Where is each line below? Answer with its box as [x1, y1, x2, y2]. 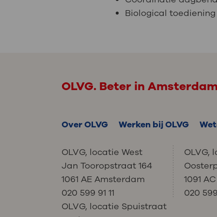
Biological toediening [125, 7, 216, 19]
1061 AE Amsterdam [62, 173, 145, 185]
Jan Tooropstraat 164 [62, 160, 153, 171]
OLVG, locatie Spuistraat [62, 201, 167, 212]
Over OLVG [62, 119, 108, 130]
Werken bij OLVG [119, 119, 189, 130]
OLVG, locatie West [62, 146, 143, 158]
